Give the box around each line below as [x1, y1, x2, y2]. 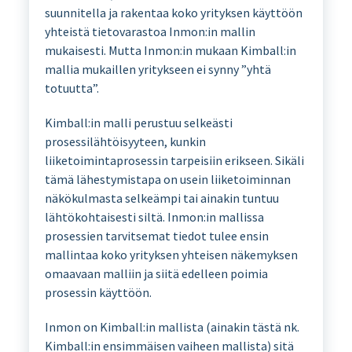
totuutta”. [44, 79, 99, 96]
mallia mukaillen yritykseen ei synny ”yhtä [44, 60, 271, 77]
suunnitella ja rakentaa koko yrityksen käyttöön [44, 4, 302, 20]
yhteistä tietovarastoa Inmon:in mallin [44, 23, 255, 39]
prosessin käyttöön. [44, 284, 152, 300]
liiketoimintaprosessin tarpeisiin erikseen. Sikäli [44, 152, 304, 168]
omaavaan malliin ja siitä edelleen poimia [44, 265, 268, 281]
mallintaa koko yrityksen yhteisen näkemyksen [44, 246, 298, 262]
